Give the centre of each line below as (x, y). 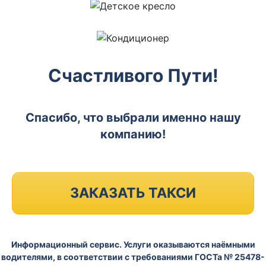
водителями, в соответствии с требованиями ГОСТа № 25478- (133, 256)
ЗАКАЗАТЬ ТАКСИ (133, 193)
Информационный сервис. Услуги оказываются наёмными (133, 244)
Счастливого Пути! (133, 75)
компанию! (133, 134)
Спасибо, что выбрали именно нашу (133, 117)
